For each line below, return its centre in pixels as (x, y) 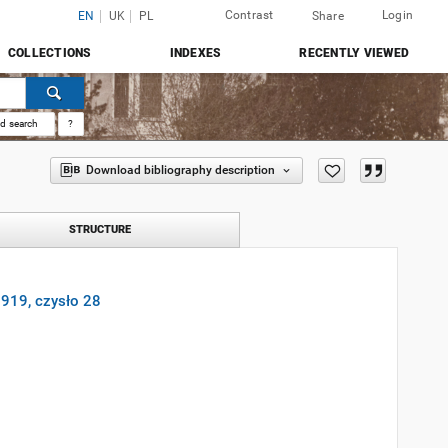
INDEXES (195, 53)
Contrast (249, 15)
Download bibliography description (180, 170)
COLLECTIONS (49, 53)
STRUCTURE (100, 229)
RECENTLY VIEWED (354, 53)
